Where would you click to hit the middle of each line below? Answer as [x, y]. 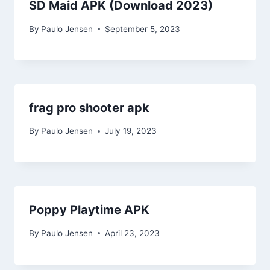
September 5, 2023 [143, 29]
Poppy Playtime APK [89, 210]
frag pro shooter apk [89, 108]
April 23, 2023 [133, 233]
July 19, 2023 [131, 131]
